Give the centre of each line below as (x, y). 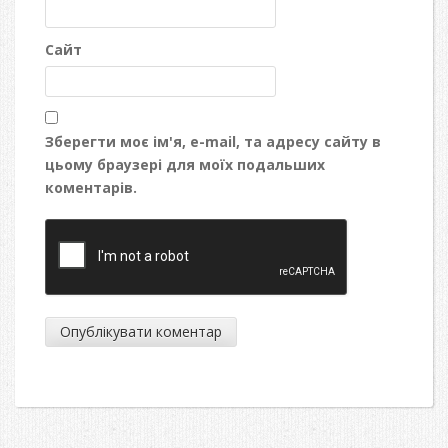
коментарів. (91, 187)
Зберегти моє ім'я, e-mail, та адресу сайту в (213, 141)
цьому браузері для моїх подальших (185, 164)
